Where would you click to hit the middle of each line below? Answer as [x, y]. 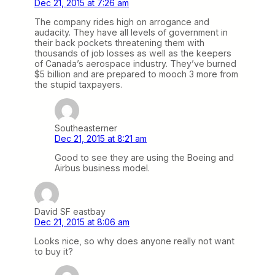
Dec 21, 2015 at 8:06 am [82, 222]
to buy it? [54, 252]
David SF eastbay [70, 212]
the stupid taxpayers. [78, 84]
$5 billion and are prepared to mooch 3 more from [136, 74]
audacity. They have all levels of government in [131, 32]
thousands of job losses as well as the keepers [133, 53]
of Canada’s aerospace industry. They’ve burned [135, 63]
